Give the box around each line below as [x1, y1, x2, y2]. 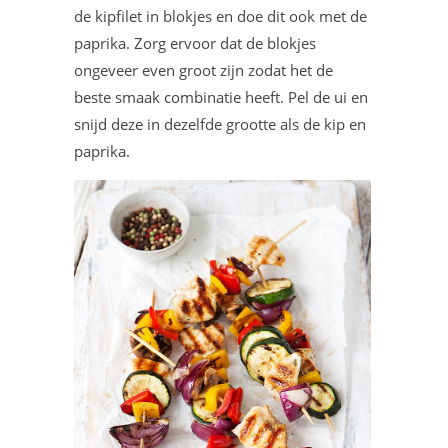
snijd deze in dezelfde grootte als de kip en [74, 114, 366, 134]
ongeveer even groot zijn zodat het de [74, 60, 333, 80]
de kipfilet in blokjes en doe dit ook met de [74, 6, 367, 26]
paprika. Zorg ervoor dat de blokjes [74, 33, 316, 53]
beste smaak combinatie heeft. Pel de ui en [74, 87, 368, 107]
